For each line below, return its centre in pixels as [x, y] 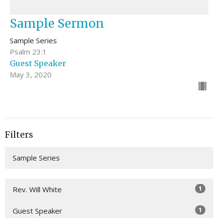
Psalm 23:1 [28, 52]
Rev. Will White [37, 189]
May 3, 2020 [31, 75]
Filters [19, 135]
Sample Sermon [57, 24]
